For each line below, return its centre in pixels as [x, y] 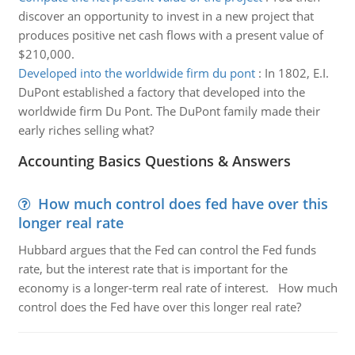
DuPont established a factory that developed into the [161, 92]
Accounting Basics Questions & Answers [154, 161]
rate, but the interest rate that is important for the [153, 269]
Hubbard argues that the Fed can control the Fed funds [167, 250]
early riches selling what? [86, 130]
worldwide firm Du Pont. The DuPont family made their [169, 111]
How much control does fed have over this [183, 204]
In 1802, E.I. [296, 73]
